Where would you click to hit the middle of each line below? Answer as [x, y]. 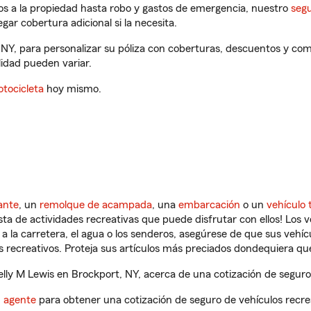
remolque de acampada [96, 205]
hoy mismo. [73, 89]
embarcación [209, 205]
